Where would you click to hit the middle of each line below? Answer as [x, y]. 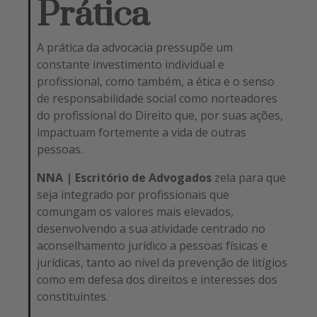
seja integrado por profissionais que [133, 194]
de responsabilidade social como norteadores [157, 98]
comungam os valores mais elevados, [136, 211]
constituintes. [73, 296]
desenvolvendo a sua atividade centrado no [151, 228]
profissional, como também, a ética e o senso [156, 81]
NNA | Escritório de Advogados [125, 177]
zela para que [249, 177]
